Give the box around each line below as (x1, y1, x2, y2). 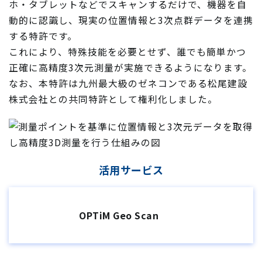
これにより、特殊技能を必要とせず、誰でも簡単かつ (9, 45, 246, 58)
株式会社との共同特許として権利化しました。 (9, 92, 218, 106)
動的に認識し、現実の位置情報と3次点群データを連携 (9, 13, 253, 27)
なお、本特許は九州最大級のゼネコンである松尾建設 (9, 77, 247, 90)
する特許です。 (9, 29, 77, 43)
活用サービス (98, 162, 164, 177)
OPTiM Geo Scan (79, 208, 158, 222)
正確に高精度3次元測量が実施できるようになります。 (9, 61, 252, 74)
